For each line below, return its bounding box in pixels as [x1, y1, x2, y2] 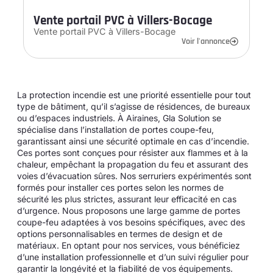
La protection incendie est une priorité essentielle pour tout [17, 89, 251, 100]
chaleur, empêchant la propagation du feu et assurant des [17, 158, 248, 169]
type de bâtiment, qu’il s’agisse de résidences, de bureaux [17, 101, 250, 112]
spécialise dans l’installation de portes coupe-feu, [17, 124, 214, 135]
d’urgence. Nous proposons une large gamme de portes [17, 205, 240, 216]
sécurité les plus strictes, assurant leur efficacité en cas [17, 193, 236, 204]
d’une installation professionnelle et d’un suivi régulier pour [17, 251, 249, 262]
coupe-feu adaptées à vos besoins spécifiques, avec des [17, 216, 245, 227]
